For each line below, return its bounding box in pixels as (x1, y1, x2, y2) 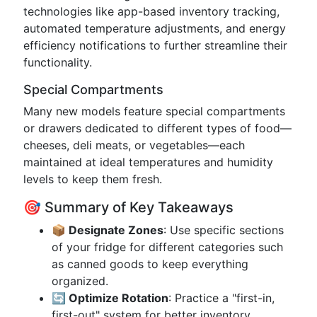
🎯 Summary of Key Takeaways (23, 199, 234, 216)
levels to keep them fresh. (23, 172, 162, 186)
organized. (52, 274, 108, 288)
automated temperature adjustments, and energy (23, 21, 286, 35)
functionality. (23, 55, 92, 69)
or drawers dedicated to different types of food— (23, 121, 292, 135)
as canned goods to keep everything (52, 257, 248, 271)
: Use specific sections (163, 223, 284, 237)
